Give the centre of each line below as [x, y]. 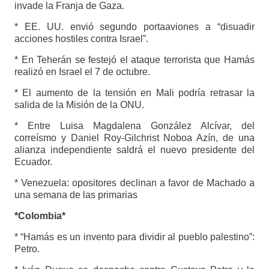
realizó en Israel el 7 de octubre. [82, 72]
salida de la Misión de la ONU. [79, 105]
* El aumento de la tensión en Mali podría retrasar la [134, 93]
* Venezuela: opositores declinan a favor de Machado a [134, 183]
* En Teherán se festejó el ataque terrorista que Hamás [134, 60]
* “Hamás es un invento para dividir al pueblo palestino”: [134, 237]
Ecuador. [33, 162]
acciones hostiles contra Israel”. [81, 39]
